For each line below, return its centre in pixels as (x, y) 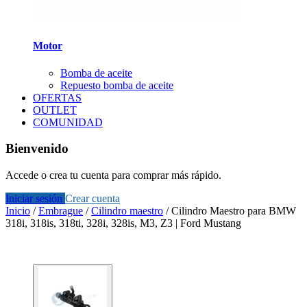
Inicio (18, 211)
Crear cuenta (93, 199)
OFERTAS (57, 97)
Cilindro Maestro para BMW (234, 211)
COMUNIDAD (68, 122)
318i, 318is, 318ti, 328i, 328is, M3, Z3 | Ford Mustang (123, 223)
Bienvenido (37, 149)
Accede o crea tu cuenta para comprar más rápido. (113, 175)
